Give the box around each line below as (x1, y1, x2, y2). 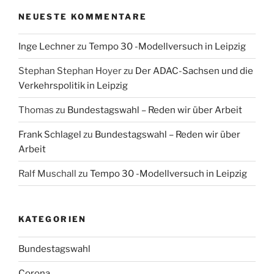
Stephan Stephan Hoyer (18, 65, 122, 76)
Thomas (18, 104, 54, 116)
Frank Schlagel (18, 128, 81, 140)
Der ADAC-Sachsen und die (135, 65, 253, 76)
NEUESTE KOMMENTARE (18, 11, 147, 21)
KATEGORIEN (18, 214, 87, 224)
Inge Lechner (18, 40, 75, 52)
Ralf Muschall (18, 168, 76, 179)
